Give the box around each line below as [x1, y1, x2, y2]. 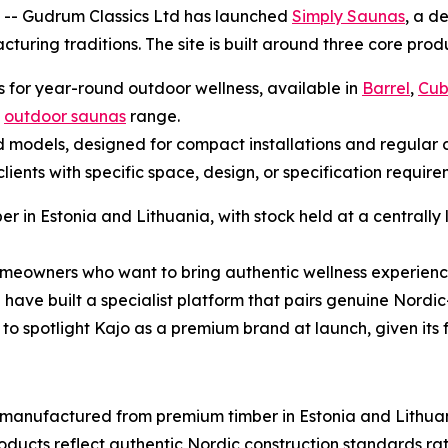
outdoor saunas [4, 106, 126, 126]
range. [126, 106, 180, 126]
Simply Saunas [292, 6, 405, 26]
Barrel [362, 78, 410, 98]
